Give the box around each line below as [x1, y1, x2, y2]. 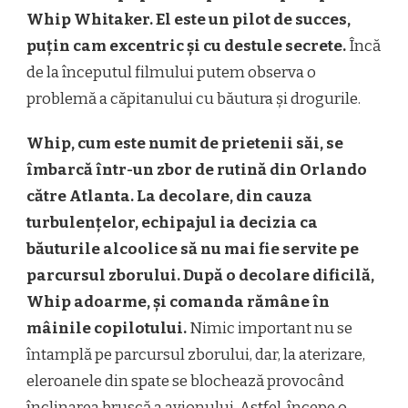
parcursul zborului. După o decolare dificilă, [26, 265, 374, 285]
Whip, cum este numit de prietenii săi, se [26, 133, 343, 153]
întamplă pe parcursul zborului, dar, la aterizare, [26, 344, 365, 364]
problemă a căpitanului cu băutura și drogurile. [26, 88, 361, 108]
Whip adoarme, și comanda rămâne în [26, 291, 330, 311]
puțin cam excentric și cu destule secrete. [26, 36, 346, 56]
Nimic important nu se [187, 318, 352, 338]
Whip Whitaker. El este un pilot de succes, [26, 9, 351, 29]
